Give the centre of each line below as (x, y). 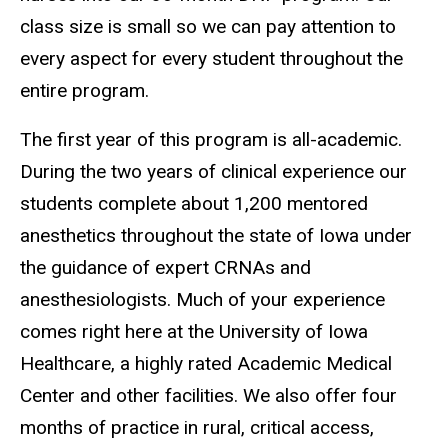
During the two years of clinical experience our (213, 171)
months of (65, 427)
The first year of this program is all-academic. (211, 139)
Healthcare (65, 363)
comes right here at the (119, 331)
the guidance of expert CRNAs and (165, 267)
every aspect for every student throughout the (211, 59)
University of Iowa (293, 331)
